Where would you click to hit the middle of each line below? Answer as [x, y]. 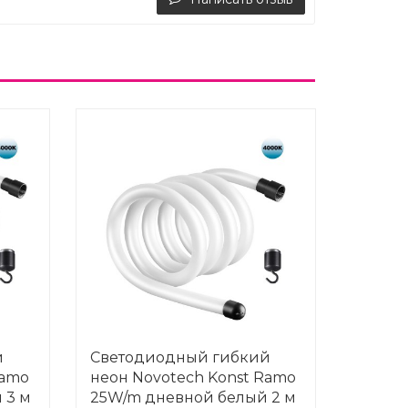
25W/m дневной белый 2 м [193, 398]
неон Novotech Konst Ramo [193, 377]
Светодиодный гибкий [180, 357]
